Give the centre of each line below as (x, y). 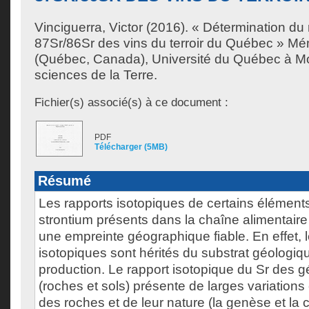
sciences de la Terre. (96, 75)
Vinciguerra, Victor (89, 27)
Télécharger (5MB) (131, 147)
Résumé (64, 181)
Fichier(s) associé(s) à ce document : (131, 102)
